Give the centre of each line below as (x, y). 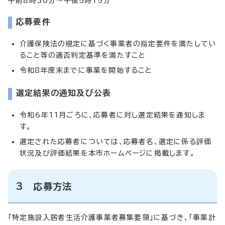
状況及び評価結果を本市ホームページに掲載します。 (107, 153)
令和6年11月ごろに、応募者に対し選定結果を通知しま (113, 115)
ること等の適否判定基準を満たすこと (83, 55)
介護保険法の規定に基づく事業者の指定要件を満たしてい (118, 43)
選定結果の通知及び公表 (64, 93)
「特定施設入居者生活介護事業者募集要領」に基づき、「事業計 (112, 217)
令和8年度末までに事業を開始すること (86, 70)
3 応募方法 (44, 186)
